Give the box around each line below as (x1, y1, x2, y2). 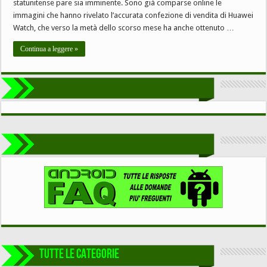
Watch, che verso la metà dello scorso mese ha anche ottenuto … (13, 23, 235, 33)
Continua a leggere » (20, 45, 79, 54)
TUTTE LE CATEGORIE (39, 248, 120, 262)
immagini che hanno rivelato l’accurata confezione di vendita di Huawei (13, 11, 254, 20)
